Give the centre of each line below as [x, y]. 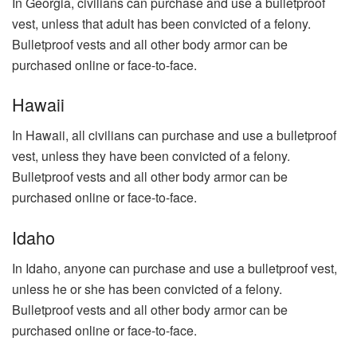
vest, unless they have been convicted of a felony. [151, 156]
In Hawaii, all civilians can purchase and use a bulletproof [174, 135]
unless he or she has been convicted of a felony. [147, 288]
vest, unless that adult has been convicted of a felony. [161, 23]
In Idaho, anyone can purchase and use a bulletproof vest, [175, 268]
